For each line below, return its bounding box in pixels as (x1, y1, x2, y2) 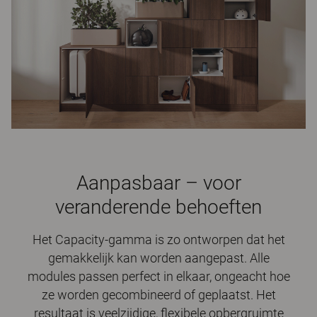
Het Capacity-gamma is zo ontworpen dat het (32, 231, 285, 247)
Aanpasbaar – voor (76, 171, 241, 195)
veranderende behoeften (55, 195, 262, 219)
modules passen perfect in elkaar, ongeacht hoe (27, 268, 290, 284)
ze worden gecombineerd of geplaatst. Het (41, 287, 276, 302)
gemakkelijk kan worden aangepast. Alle (47, 250, 270, 265)
